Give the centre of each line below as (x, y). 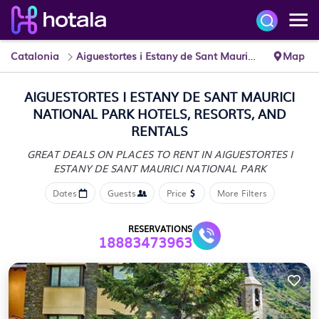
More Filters (242, 193)
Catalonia (35, 56)
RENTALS (159, 131)
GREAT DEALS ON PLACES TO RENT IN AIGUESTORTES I (159, 154)
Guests (121, 193)
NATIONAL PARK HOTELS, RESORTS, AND (159, 114)
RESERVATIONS (160, 229)
